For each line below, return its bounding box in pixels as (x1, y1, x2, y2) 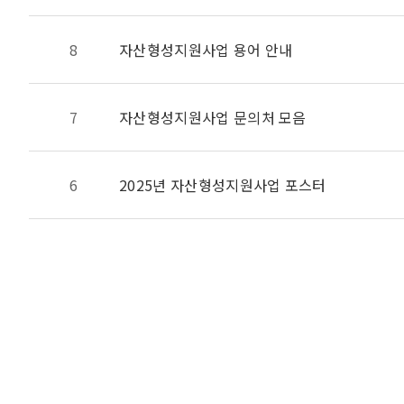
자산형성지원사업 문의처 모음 (119, 106, 307, 128)
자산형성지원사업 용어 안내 (119, 39, 293, 60)
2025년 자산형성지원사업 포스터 (119, 174, 326, 196)
